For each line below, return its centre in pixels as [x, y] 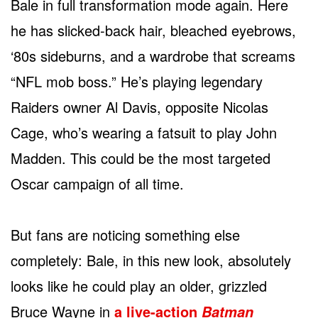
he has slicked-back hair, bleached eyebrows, [153, 30]
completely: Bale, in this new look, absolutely [151, 260]
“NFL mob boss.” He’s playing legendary [137, 81]
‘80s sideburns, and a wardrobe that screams [153, 55]
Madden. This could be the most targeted [141, 158]
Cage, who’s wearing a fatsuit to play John [144, 132]
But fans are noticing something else [125, 234]
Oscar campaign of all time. [97, 183]
